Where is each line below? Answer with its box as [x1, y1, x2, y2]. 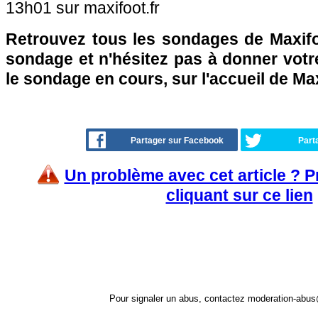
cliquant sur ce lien [165, 186, 313, 204]
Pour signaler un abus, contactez [109, 293, 248, 304]
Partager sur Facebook [131, 136, 224, 146]
